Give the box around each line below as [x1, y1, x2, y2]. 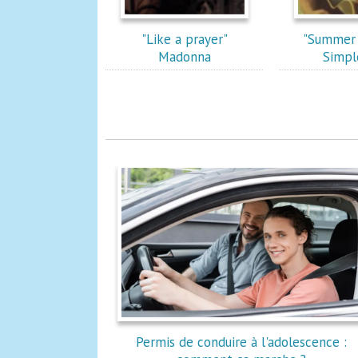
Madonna [157, 48, 211, 66]
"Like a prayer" [141, 30, 228, 48]
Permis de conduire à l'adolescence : [136, 333, 347, 351]
